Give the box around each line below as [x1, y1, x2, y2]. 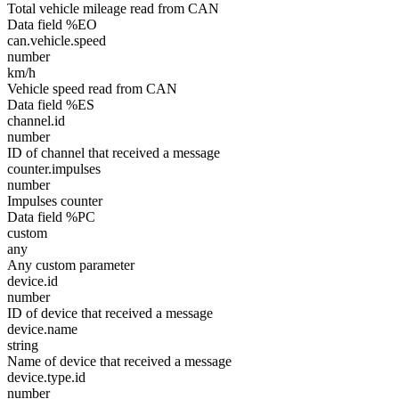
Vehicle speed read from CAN [7, 81, 177, 96]
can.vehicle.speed [7, 33, 106, 48]
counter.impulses [7, 161, 101, 176]
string [7, 338, 38, 353]
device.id [7, 273, 58, 289]
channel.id [7, 113, 65, 128]
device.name [7, 322, 77, 337]
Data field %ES [7, 97, 94, 112]
